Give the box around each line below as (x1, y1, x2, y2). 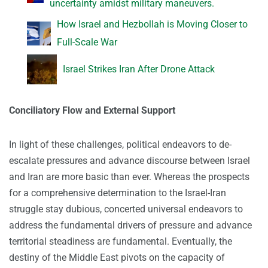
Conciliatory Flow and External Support (9, 105, 175, 117)
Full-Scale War (56, 36, 117, 48)
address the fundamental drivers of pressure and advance (9, 220, 252, 232)
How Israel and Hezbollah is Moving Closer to (56, 19, 248, 31)
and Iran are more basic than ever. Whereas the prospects (9, 171, 249, 183)
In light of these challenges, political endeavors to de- (9, 139, 232, 151)
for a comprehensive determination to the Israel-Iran (9, 187, 226, 199)
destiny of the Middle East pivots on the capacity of (9, 252, 225, 264)
